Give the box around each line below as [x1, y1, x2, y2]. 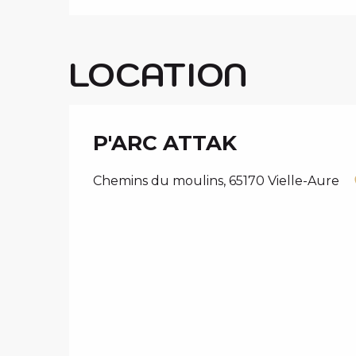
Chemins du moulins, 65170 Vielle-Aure [93, 173, 339, 189]
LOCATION [69, 52, 247, 96]
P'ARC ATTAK [93, 130, 237, 157]
